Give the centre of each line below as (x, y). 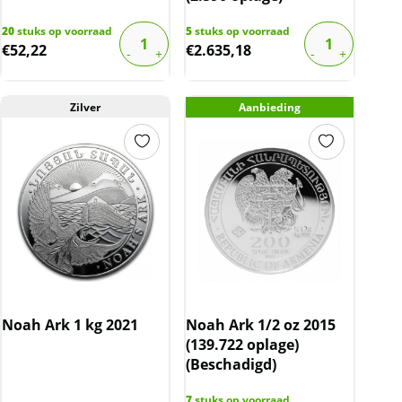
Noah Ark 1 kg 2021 (70, 324)
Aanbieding (269, 107)
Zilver (86, 107)
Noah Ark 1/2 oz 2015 (261, 324)
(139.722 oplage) (243, 344)
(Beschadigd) (232, 364)
